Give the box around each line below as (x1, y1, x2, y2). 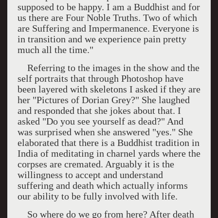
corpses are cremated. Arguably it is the (17, 159, 174, 169)
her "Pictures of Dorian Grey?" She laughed (17, 94, 190, 105)
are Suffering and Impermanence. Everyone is (17, 23, 199, 34)
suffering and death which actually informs (17, 180, 188, 191)
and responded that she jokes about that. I (17, 105, 181, 116)
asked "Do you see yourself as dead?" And (17, 116, 183, 127)
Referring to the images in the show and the (17, 62, 200, 73)
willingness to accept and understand (17, 169, 163, 180)
